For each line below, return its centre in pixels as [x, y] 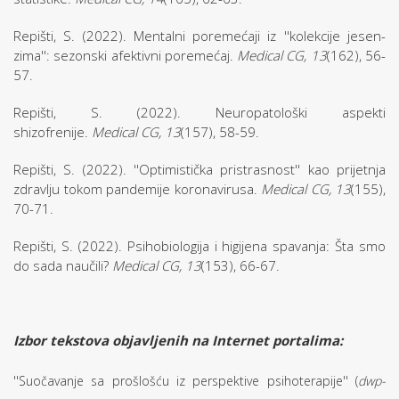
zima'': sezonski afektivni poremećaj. [126, 55]
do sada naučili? [63, 265]
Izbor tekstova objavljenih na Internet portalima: [180, 340]
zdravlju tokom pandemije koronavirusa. [137, 189]
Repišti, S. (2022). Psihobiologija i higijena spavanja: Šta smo [199, 246]
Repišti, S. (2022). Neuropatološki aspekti [199, 112]
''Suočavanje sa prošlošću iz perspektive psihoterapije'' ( [186, 381]
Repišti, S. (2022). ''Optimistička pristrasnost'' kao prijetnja [199, 169]
